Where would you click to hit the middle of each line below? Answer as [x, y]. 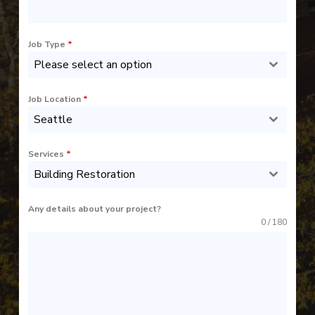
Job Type [48, 44]
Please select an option [93, 64]
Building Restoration [85, 174]
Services [47, 154]
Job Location [56, 99]
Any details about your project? [95, 208]
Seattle [53, 119]
